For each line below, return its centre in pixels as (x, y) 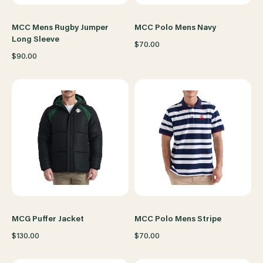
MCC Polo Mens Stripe (178, 220)
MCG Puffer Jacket (48, 220)
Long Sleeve (36, 40)
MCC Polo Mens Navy (175, 28)
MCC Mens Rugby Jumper (60, 28)
